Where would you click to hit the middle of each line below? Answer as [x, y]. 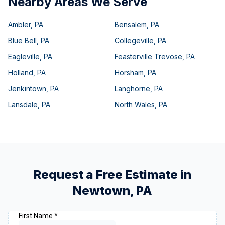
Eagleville [24, 57]
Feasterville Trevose [148, 57]
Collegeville [134, 40]
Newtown [101, 191]
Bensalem [131, 24]
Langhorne [132, 89]
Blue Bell [22, 40]
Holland [21, 73]
